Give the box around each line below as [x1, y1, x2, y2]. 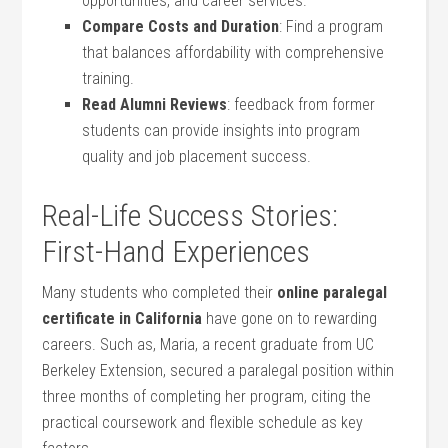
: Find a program [279, 17, 384, 36]
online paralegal [277, 283, 388, 302]
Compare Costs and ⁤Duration [82, 17, 280, 36]
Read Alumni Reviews [82, 95, 228, 114]
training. [82, 69, 135, 88]
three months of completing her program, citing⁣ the [42, 387, 372, 406]
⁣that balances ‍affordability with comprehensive [82, 43, 385, 62]
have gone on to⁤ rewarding [202, 309, 378, 328]
